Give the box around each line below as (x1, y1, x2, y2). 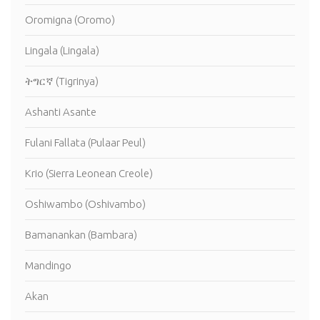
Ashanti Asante (25, 106, 96, 119)
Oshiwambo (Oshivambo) (25, 198, 146, 211)
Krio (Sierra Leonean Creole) (25, 167, 153, 180)
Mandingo (25, 259, 71, 272)
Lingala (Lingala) (25, 44, 99, 57)
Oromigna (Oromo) (25, 14, 115, 26)
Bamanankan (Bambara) (25, 229, 137, 241)
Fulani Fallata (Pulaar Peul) (25, 136, 146, 149)
